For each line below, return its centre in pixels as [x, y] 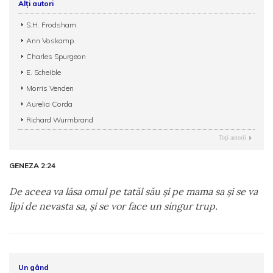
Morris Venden [50, 88]
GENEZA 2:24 [32, 165]
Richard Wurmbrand [60, 120]
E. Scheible [44, 72]
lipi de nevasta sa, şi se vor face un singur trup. [113, 206]
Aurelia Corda [49, 104]
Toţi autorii [232, 137]
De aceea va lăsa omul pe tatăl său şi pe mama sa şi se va [133, 191]
